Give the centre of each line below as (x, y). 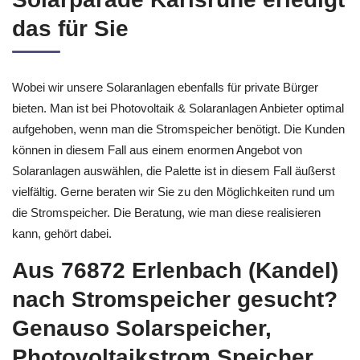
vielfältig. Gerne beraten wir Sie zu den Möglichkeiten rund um (174, 229)
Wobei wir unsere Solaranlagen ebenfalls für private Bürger (165, 124)
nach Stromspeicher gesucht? (175, 336)
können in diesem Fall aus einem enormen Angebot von (157, 187)
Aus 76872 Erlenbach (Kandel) (175, 307)
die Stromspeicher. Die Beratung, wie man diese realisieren (166, 250)
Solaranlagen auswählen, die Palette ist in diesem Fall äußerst (174, 208)
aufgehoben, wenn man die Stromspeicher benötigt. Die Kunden (178, 166)
